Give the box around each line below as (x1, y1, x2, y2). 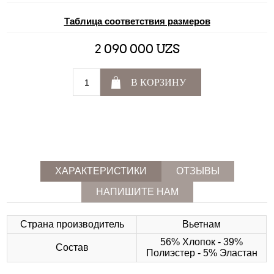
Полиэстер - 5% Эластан (146, 248, 257, 259)
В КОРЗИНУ (131, 76, 186, 89)
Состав (55, 242, 89, 253)
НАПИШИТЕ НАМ (95, 187, 179, 198)
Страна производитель (20, 219, 124, 230)
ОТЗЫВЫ (176, 166, 220, 177)
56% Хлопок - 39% (160, 237, 243, 248)
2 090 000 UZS (94, 42, 180, 57)
